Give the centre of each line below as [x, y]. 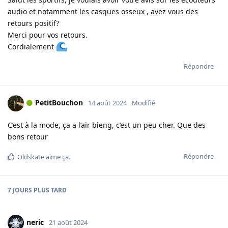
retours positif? [33, 23]
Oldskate [31, 157]
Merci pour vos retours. [48, 35]
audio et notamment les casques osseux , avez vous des [103, 12]
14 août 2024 [107, 103]
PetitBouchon [59, 102]
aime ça [56, 157]
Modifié [144, 103]
